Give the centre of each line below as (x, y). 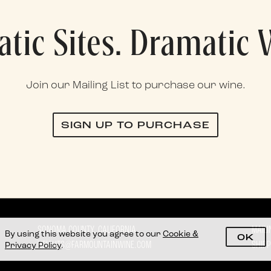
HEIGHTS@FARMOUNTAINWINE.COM (95, 246)
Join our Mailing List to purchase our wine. (135, 85)
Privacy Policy (33, 246)
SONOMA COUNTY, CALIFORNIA (87, 230)
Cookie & (181, 234)
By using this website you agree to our (84, 234)
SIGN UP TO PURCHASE (135, 126)
